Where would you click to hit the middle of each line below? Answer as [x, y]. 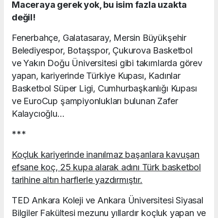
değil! [24, 18]
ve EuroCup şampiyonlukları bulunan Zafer [95, 101]
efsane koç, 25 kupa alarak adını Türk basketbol [106, 167]
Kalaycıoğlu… [38, 114]
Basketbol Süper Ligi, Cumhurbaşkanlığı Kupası [104, 89]
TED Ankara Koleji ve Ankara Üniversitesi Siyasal [108, 200]
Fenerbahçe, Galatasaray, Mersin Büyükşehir [99, 38]
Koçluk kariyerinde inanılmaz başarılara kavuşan [106, 155]
